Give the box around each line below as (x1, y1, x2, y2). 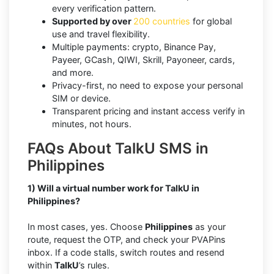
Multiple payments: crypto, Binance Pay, (52, 41, 216, 52)
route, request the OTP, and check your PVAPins (28, 234, 226, 245)
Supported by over (52, 15, 133, 26)
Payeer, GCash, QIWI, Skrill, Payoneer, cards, (52, 54, 235, 65)
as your (193, 221, 226, 232)
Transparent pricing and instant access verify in (52, 105, 245, 116)
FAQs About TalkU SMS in (28, 139, 209, 157)
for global (190, 15, 232, 26)
